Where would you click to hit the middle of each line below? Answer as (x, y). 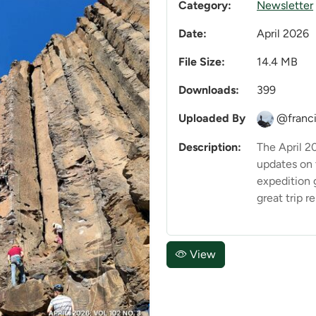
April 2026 (283, 34)
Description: (210, 147)
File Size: (202, 62)
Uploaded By (212, 119)
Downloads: (209, 90)
